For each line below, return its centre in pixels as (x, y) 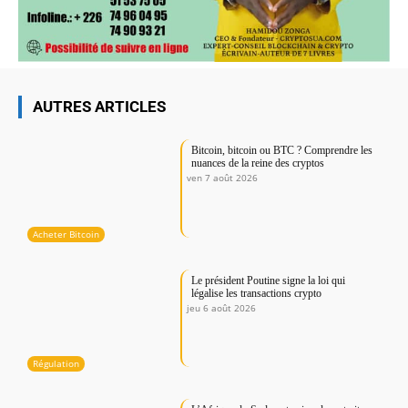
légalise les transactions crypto (257, 293)
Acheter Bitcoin (66, 234)
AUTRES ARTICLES (99, 107)
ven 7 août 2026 (223, 178)
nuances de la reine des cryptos (258, 163)
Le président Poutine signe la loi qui (269, 280)
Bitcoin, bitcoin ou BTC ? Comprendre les (282, 151)
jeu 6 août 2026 (222, 307)
